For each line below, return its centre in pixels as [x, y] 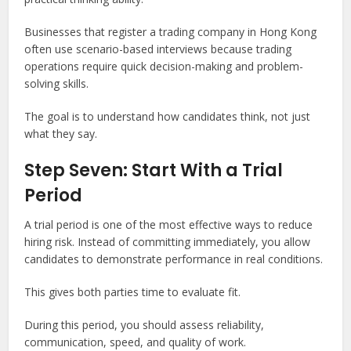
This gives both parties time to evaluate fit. [133, 292]
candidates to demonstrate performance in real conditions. [174, 259]
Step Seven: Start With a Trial [154, 170]
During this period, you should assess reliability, [145, 325]
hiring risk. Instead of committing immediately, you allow [168, 242]
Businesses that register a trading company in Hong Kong [171, 32]
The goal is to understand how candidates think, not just [168, 116]
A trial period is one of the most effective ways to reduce [169, 224]
